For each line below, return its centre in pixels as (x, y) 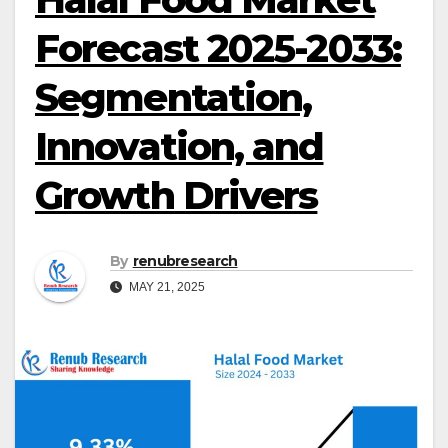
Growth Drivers (176, 195)
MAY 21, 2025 (165, 287)
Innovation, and (179, 146)
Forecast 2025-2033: (218, 48)
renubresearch (185, 261)
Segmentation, (173, 97)
